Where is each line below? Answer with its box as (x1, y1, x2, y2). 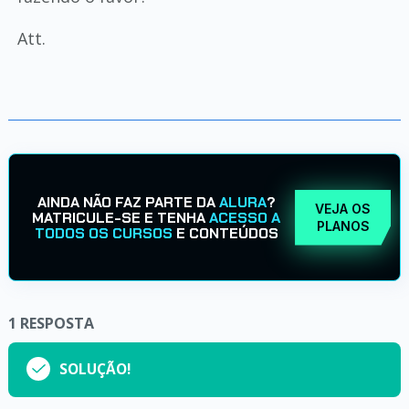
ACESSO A (209, 207, 281, 227)
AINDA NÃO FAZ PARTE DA (37, 192, 219, 212)
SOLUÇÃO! (58, 360, 131, 379)
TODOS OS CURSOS (34, 223, 173, 243)
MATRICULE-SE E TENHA (32, 207, 210, 227)
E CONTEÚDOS (172, 223, 278, 243)
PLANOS (316, 218, 370, 234)
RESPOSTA (19, 313, 94, 333)
